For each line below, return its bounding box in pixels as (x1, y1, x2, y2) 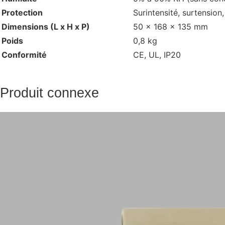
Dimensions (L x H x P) (2, 22, 90, 32)
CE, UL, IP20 (133, 50, 181, 60)
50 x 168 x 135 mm (133, 22, 208, 32)
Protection (2, 8, 43, 18)
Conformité (2, 50, 47, 60)
